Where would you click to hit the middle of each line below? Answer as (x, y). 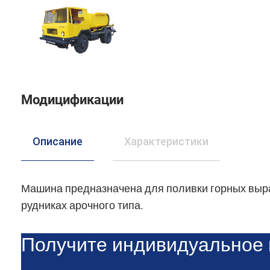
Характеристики (166, 141)
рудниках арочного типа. (82, 205)
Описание (57, 141)
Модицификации (72, 100)
